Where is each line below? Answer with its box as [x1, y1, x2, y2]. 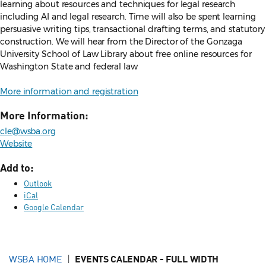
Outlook [24, 178, 52, 189]
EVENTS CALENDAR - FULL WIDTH [75, 253, 219, 265]
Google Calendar [24, 202, 84, 213]
